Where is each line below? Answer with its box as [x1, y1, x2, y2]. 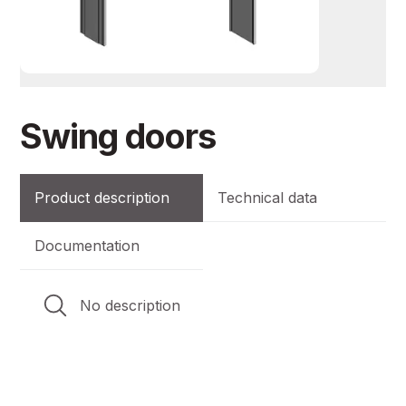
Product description [34, 188, 170, 208]
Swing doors [20, 115, 217, 158]
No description [80, 296, 181, 315]
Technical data [217, 188, 317, 208]
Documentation [34, 237, 140, 256]
